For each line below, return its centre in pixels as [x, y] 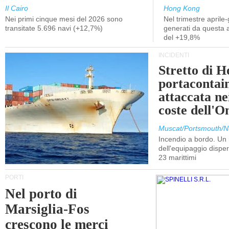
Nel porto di [41, 194]
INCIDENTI [174, 55]
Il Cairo [17, 8]
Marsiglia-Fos [48, 209]
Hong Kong [182, 8]
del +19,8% [182, 37]
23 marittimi [177, 157]
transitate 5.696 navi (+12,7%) [54, 28]
